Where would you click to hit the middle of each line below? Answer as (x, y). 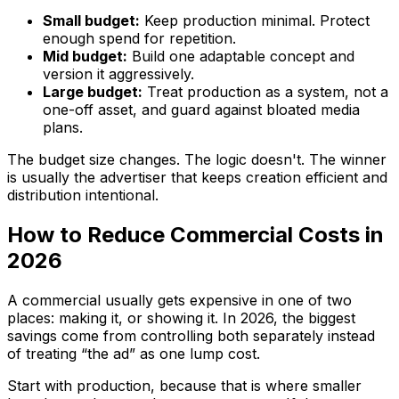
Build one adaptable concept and (241, 56)
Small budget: (91, 20)
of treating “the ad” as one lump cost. (134, 353)
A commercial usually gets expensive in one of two (179, 300)
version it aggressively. (118, 73)
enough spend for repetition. (139, 38)
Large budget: (93, 91)
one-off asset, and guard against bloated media (201, 109)
